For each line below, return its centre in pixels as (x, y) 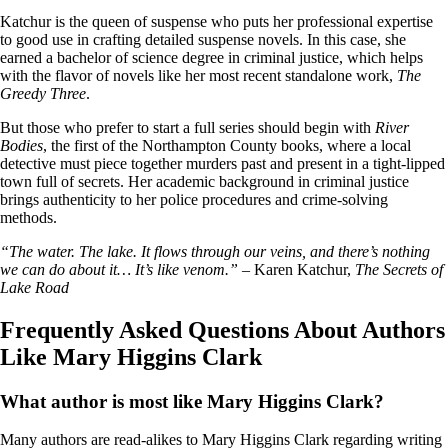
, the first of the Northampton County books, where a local (227, 145)
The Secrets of (399, 269)
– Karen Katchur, (296, 269)
